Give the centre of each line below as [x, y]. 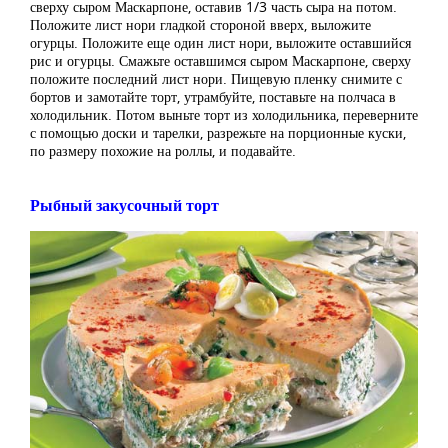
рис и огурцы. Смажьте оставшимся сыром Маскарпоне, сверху [220, 61]
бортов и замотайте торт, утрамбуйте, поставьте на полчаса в [213, 97]
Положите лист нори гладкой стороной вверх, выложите [200, 25]
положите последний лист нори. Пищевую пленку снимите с [216, 79]
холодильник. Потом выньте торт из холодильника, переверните [224, 115]
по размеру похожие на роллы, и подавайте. [163, 151]
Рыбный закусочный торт [124, 205]
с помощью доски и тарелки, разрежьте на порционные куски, [218, 133]
